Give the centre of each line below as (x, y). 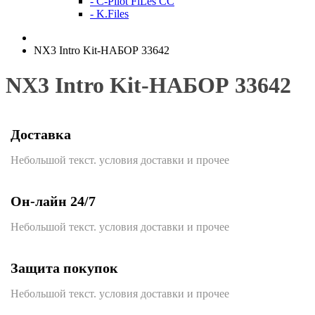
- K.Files (109, 14)
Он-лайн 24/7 (53, 201)
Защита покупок (64, 268)
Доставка (41, 135)
